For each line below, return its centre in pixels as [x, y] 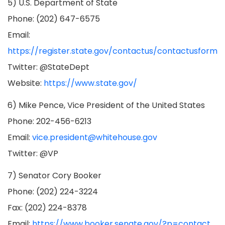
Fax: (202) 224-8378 [47, 208]
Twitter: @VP [33, 153]
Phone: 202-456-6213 [49, 121]
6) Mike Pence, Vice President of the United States [106, 105]
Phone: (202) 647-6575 [54, 19]
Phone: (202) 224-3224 [53, 192]
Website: [26, 83]
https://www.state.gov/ [90, 83]
